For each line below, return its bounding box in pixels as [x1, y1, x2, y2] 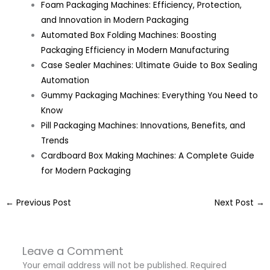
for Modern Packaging [41, 165, 131, 177]
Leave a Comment [22, 243, 124, 259]
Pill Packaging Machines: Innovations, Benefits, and [41, 119, 246, 131]
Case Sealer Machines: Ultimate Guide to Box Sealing [41, 59, 258, 71]
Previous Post [14, 197, 72, 209]
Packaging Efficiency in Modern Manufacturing [41, 44, 230, 56]
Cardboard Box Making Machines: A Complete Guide [41, 149, 255, 162]
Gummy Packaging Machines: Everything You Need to [41, 89, 259, 101]
